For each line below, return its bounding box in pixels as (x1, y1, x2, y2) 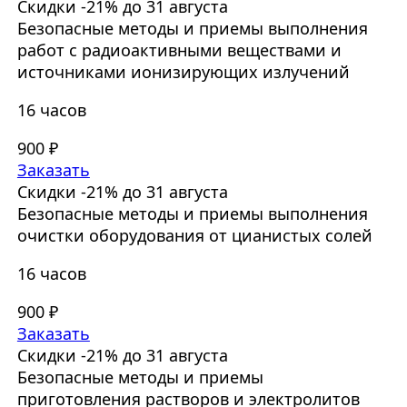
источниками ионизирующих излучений (16, 61, 350, 84)
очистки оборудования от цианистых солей (16, 224, 372, 247)
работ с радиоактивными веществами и (16, 39, 342, 62)
